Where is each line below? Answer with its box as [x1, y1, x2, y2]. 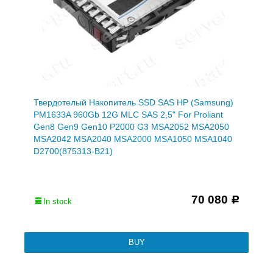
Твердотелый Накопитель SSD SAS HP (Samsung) [34, 97, 233, 107]
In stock [43, 196, 72, 206]
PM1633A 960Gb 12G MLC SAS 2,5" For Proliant [34, 109, 223, 119]
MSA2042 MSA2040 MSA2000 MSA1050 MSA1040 [34, 133, 232, 144]
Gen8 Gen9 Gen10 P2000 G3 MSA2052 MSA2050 [34, 121, 229, 132]
